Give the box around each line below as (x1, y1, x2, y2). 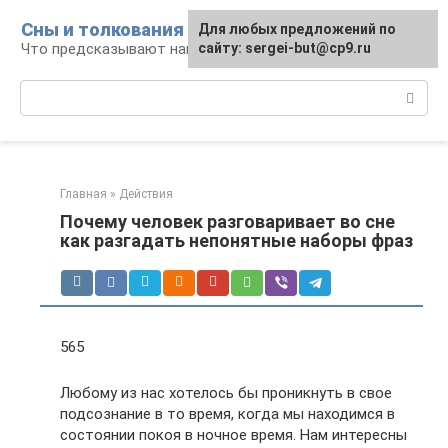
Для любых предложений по (198, 21, 396, 37)
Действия (119, 187, 173, 201)
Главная (60, 187, 107, 201)
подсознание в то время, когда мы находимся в (60, 405, 395, 423)
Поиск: (20, 81, 67, 99)
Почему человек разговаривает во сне (60, 211, 395, 232)
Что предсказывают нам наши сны (21, 40, 266, 58)
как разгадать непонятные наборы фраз (60, 230, 413, 251)
